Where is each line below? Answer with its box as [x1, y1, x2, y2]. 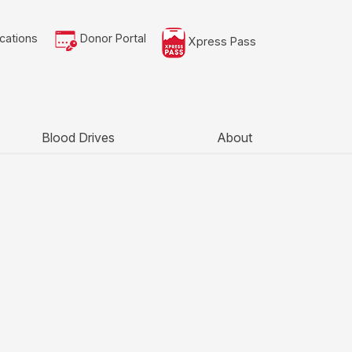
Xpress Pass [185, 35, 256, 49]
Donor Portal [77, 31, 146, 45]
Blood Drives [42, 130, 115, 146]
